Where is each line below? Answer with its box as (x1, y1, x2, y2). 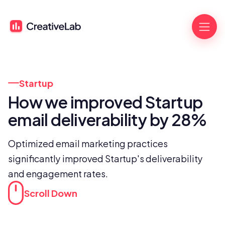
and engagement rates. (8, 166, 108, 180)
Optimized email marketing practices (8, 136, 168, 150)
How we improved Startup (8, 87, 203, 115)
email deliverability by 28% (8, 105, 207, 132)
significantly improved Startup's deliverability (8, 151, 203, 165)
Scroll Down (24, 185, 77, 200)
